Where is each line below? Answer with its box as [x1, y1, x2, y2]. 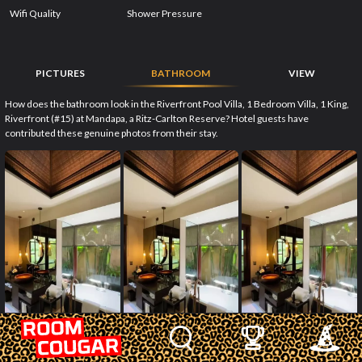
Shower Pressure [127, 6, 203, 19]
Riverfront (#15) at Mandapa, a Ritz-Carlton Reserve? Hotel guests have [5, 112, 309, 125]
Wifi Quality [10, 6, 61, 19]
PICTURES [36, 67, 86, 80]
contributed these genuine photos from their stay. [5, 127, 218, 140]
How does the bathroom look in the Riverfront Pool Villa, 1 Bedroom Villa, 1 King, [5, 98, 349, 111]
